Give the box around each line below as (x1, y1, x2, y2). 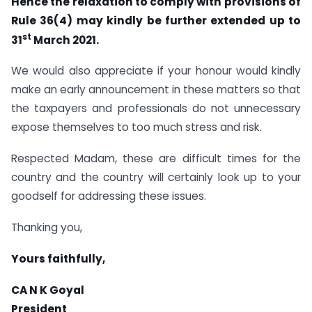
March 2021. (31, 32, 99, 47)
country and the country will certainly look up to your (11, 170, 301, 185)
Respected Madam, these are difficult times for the (11, 151, 301, 166)
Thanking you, (11, 220, 82, 235)
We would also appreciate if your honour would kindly (11, 63, 301, 79)
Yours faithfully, (11, 251, 105, 266)
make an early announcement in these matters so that (11, 82, 301, 97)
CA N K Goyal (11, 282, 84, 297)
